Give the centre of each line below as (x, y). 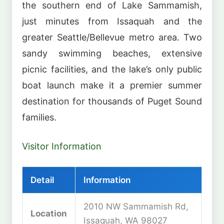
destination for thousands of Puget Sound (112, 101)
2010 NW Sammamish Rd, (136, 206)
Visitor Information (62, 146)
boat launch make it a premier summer (112, 85)
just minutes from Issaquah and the (112, 21)
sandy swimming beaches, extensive (112, 53)
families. (39, 117)
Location (49, 213)
